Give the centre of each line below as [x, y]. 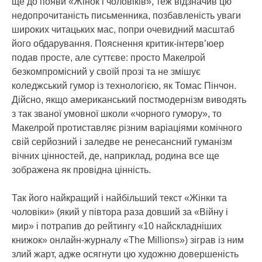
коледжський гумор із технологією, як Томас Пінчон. [124, 86]
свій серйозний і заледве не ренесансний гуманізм [122, 142]
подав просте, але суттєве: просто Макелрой [108, 58]
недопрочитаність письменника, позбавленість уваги [126, 15]
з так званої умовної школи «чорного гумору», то [117, 114]
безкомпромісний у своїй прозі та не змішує [106, 72]
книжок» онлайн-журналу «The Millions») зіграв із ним [128, 240]
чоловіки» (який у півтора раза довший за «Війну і [120, 212]
